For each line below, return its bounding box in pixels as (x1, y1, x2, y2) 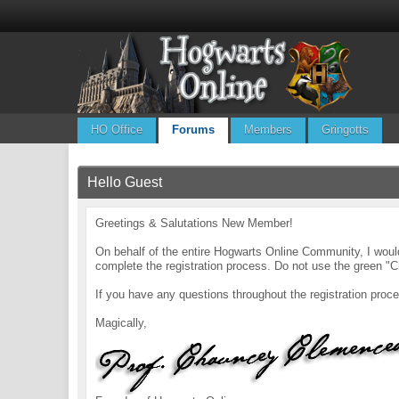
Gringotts (322, 123, 370, 136)
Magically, (95, 316, 148, 330)
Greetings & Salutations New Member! (95, 216, 294, 230)
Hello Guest (87, 175, 163, 190)
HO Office (91, 123, 143, 136)
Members (244, 123, 293, 136)
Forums (172, 123, 216, 136)
